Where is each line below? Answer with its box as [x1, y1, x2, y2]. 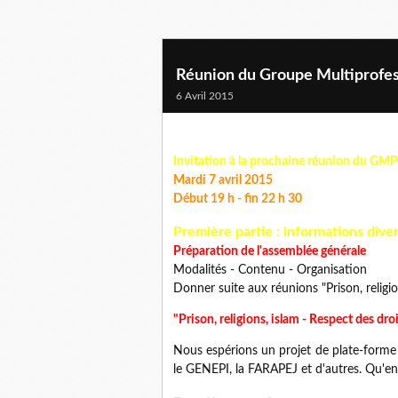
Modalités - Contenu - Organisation [173, 264, 367, 276]
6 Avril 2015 [176, 91, 234, 101]
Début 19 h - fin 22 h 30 [173, 193, 302, 205]
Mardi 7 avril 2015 [173, 174, 273, 187]
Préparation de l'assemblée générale [173, 245, 366, 258]
